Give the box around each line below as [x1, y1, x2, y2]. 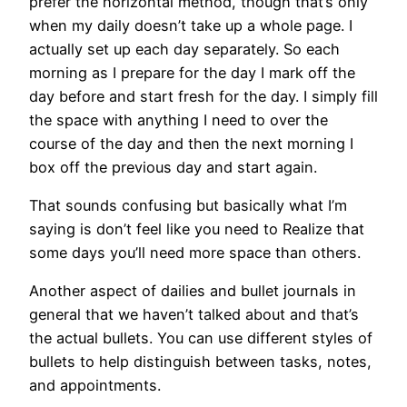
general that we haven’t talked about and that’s [29, 305, 359, 324]
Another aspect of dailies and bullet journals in [29, 282, 356, 301]
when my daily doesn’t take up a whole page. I [29, 15, 352, 35]
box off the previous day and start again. [29, 157, 317, 176]
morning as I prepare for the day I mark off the [29, 63, 355, 82]
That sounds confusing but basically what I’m [29, 195, 347, 214]
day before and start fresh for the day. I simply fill [29, 86, 378, 105]
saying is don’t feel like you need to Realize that [29, 219, 364, 238]
